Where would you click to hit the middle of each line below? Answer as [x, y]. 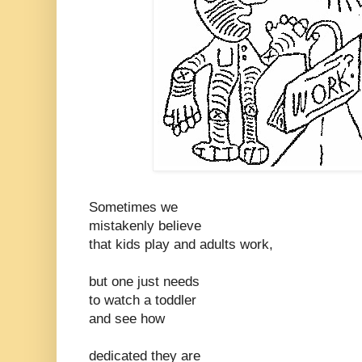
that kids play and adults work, [181, 245]
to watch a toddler [143, 301]
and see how [127, 319]
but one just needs [144, 282]
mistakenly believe [145, 226]
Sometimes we [133, 208]
